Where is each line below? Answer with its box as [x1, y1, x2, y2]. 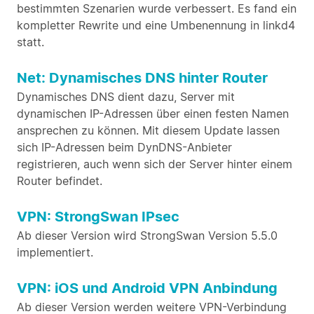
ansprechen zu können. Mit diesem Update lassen [17, 123, 280, 137]
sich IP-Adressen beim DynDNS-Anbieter [17, 140, 232, 154]
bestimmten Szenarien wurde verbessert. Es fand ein [17, 1, 296, 15]
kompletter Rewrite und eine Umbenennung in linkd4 [17, 18, 295, 32]
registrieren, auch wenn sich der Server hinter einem [17, 157, 292, 171]
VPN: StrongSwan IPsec [17, 208, 179, 225]
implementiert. [17, 245, 93, 259]
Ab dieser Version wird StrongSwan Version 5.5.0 [17, 228, 278, 243]
